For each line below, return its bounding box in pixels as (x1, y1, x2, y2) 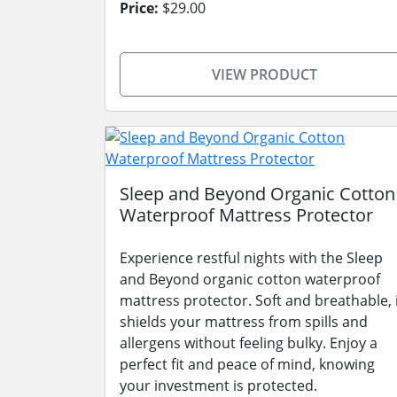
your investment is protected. (120, 376, 317, 395)
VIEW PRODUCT (211, 65, 317, 84)
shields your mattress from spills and (120, 312, 368, 331)
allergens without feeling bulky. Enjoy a (120, 333, 378, 353)
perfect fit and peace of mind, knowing (120, 354, 375, 374)
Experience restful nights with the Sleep (120, 248, 383, 268)
